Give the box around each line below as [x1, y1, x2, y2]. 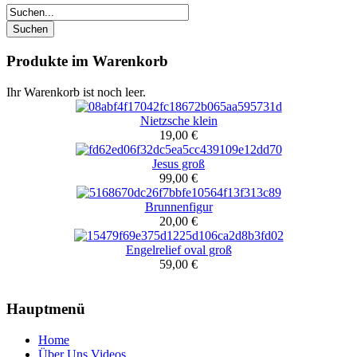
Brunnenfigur [144, 199, 213, 214]
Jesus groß [152, 156, 205, 171]
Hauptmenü [6, 300, 85, 318]
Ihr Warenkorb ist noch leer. [6, 84, 146, 99]
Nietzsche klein [139, 113, 218, 127]
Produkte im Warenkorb [6, 52, 168, 69]
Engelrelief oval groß [125, 242, 232, 257]
